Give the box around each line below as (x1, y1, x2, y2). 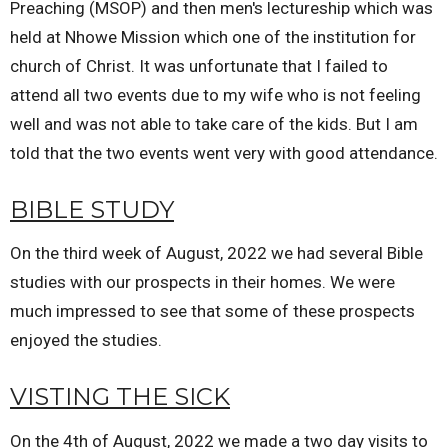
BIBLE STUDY (10, 194, 174, 224)
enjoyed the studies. (10, 330, 162, 351)
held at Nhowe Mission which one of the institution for (10, 26, 416, 47)
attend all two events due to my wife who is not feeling (10, 84, 421, 105)
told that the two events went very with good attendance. (10, 142, 438, 163)
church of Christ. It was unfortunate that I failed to (10, 55, 388, 76)
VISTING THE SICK (10, 382, 230, 412)
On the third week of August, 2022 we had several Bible (10, 243, 423, 264)
